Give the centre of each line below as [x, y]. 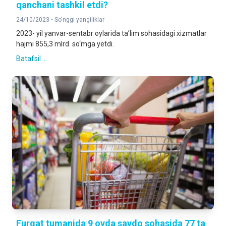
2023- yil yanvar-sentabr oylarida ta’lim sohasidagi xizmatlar [111, 33]
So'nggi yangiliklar [79, 20]
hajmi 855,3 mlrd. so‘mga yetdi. [65, 44]
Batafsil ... [32, 59]
